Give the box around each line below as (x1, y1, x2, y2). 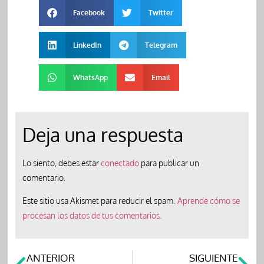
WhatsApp (73, 73, 108, 82)
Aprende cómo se (177, 196, 240, 206)
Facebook (73, 8, 105, 18)
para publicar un (138, 157, 199, 168)
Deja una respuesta (22, 122, 183, 147)
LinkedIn (73, 41, 102, 50)
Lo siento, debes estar (22, 157, 101, 168)
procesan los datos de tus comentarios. (22, 210, 162, 221)
